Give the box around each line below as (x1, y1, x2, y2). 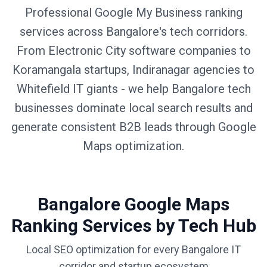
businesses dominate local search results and (14, 101, 253, 115)
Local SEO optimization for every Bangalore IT (26, 243, 241, 256)
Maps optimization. (83, 139, 184, 153)
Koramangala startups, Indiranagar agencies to (13, 63, 254, 77)
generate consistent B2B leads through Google (11, 120, 256, 134)
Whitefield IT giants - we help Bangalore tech (16, 82, 251, 96)
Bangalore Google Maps (38, 194, 229, 215)
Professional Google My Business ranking (24, 5, 243, 20)
